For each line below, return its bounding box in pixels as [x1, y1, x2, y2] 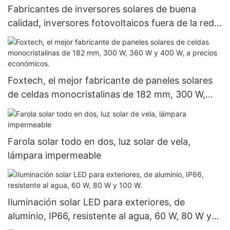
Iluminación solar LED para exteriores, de [8, 197, 185, 208]
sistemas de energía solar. [8, 45, 120, 56]
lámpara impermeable [8, 149, 101, 161]
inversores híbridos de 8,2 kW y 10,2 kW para [8, 31, 203, 42]
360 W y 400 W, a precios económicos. [8, 103, 177, 114]
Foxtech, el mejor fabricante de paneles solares [8, 75, 213, 86]
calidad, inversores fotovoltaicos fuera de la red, [8, 17, 217, 28]
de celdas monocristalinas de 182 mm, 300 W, [8, 89, 205, 100]
